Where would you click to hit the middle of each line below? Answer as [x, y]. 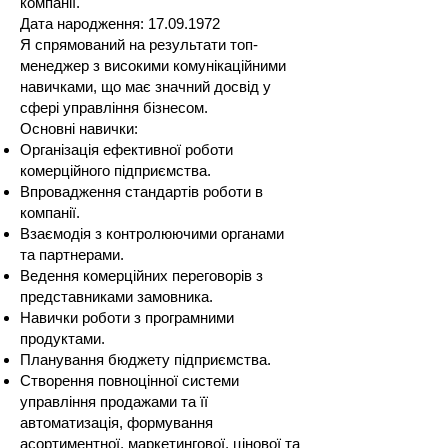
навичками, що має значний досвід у [145, 86]
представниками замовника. [116, 296]
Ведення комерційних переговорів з [141, 275]
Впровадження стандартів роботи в [141, 191]
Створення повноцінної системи [129, 380]
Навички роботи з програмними [127, 317]
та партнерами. [72, 254]
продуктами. [62, 338]
